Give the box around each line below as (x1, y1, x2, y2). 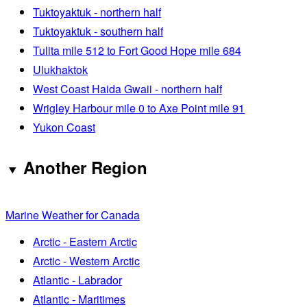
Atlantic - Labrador (33, 271, 122, 288)
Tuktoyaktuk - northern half (33, 4, 161, 21)
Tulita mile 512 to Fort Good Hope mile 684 (33, 42, 241, 59)
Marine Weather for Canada (5, 206, 140, 223)
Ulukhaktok (33, 62, 88, 78)
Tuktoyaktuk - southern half (33, 23, 163, 40)
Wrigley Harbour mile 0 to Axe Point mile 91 (33, 100, 245, 116)
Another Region (23, 156, 147, 180)
